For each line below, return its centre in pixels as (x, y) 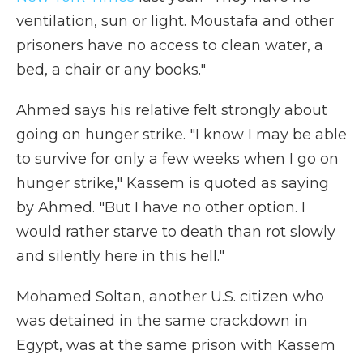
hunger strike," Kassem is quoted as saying (173, 183)
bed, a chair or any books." (111, 70)
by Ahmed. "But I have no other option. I (161, 207)
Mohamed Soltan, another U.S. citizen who (170, 297)
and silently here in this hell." (120, 256)
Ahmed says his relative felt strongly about (172, 110)
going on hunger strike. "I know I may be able (181, 135)
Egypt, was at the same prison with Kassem (176, 345)
